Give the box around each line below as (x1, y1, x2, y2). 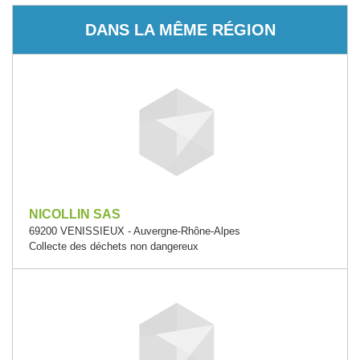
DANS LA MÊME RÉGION (84, 20, 276, 39)
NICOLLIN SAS (29, 207, 121, 221)
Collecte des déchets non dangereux (29, 240, 198, 252)
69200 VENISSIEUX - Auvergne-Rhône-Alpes (29, 225, 240, 237)
